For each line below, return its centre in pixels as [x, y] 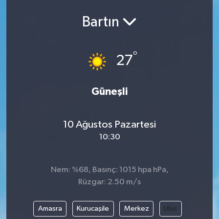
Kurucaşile [93, 208]
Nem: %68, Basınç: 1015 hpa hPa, [109, 170]
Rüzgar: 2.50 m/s [109, 182]
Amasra [50, 208]
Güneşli [109, 92]
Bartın [102, 22]
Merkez [136, 208]
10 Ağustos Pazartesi [109, 124]
